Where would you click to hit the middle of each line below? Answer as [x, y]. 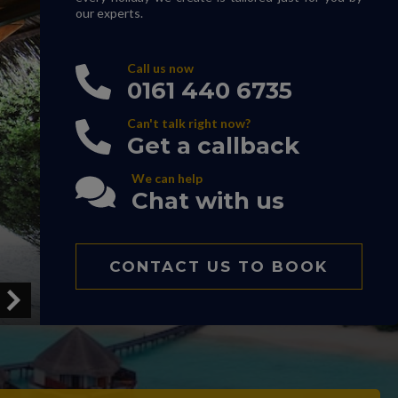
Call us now [160, 68]
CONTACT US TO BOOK [219, 267]
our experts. [109, 13]
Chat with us [207, 201]
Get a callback [213, 146]
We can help [167, 178]
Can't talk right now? [188, 123]
